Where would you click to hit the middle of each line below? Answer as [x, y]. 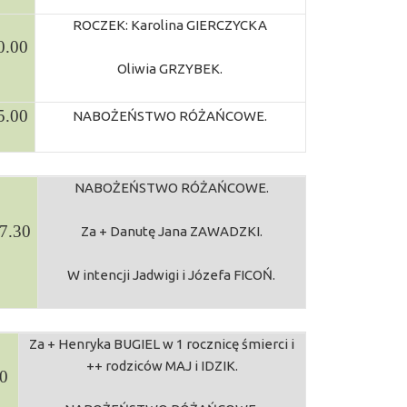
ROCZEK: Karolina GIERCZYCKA [170, 25]
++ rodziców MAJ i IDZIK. [162, 366]
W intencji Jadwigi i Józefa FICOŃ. [172, 275]
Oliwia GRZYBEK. [170, 69]
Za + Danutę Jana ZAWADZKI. [171, 231]
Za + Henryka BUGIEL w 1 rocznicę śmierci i [162, 344]
